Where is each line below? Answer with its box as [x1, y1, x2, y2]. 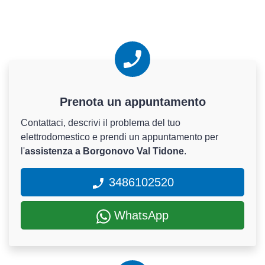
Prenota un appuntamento [59, 95, 206, 109]
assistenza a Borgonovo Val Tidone [25, 146, 184, 157]
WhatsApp [111, 209, 169, 222]
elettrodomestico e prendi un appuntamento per [21, 132, 218, 143]
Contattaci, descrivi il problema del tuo [21, 118, 180, 128]
